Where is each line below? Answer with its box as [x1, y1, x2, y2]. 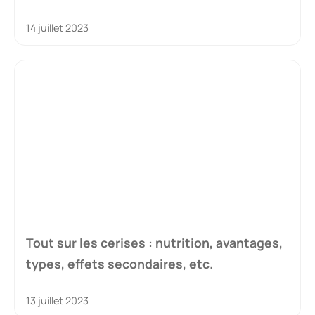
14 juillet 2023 [26, 20, 89, 34]
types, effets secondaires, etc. [26, 255, 213, 272]
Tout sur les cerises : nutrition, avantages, [26, 233, 283, 251]
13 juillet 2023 [26, 293, 89, 307]
